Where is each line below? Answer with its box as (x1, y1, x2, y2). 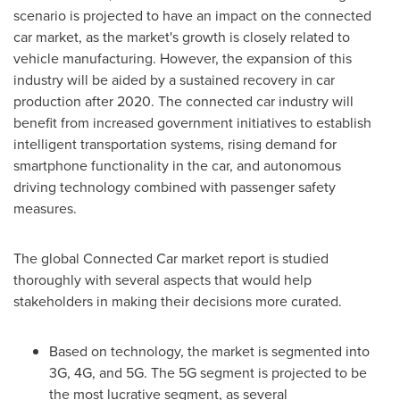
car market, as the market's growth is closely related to (13, 27, 350, 46)
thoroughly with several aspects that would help (13, 270, 312, 289)
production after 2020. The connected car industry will (13, 91, 354, 111)
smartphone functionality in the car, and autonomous (13, 155, 341, 175)
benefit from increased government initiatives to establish (13, 112, 371, 132)
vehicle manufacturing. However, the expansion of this (13, 48, 352, 68)
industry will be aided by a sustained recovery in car (13, 70, 335, 89)
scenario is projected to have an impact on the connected (13, 5, 371, 25)
